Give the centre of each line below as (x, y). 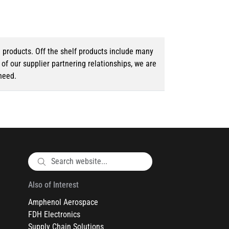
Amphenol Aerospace (63, 202)
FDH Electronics (54, 215)
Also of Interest (53, 185)
